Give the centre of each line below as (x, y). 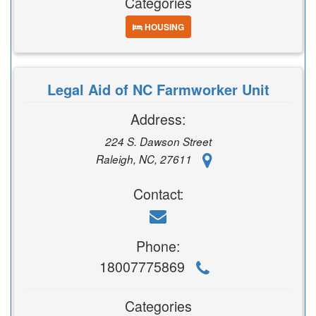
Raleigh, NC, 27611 (145, 159)
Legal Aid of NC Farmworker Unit (158, 89)
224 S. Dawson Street (158, 141)
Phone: (158, 246)
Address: (158, 119)
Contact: (158, 194)
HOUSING (163, 27)
